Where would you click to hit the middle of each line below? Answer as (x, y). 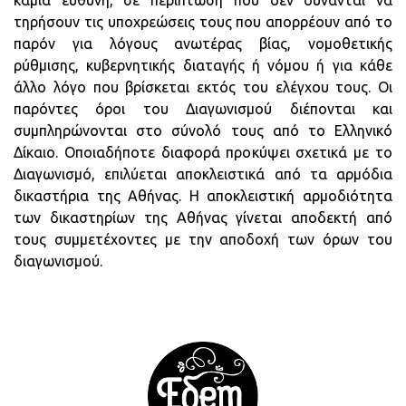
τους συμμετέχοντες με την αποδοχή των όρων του (203, 239)
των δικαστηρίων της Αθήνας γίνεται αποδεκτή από (203, 217)
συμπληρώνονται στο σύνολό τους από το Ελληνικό (203, 130)
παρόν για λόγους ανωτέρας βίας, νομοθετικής (203, 43)
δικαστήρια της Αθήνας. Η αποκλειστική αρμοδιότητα (203, 196)
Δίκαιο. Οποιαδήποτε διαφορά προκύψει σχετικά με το (203, 152)
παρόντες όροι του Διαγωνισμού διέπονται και (203, 109)
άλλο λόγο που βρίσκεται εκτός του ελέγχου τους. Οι (203, 87)
